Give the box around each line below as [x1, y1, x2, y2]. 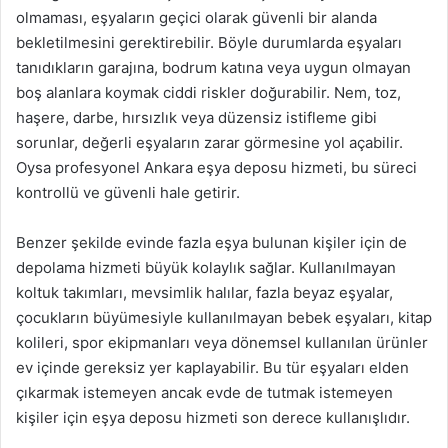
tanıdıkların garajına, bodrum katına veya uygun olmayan [16, 57, 411, 77]
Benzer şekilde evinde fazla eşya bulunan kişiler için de [16, 232, 407, 252]
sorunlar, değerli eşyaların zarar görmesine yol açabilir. [16, 132, 403, 152]
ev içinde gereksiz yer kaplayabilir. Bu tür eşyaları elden [16, 357, 409, 377]
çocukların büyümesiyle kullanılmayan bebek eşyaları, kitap [16, 307, 432, 327]
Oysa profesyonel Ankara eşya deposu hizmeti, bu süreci [16, 157, 417, 177]
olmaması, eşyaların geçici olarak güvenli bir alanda [16, 7, 377, 27]
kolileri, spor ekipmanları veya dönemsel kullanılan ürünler [16, 332, 428, 352]
